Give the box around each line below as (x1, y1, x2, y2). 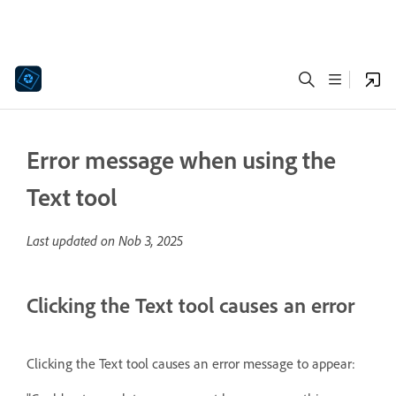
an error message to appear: (190, 354, 355, 372)
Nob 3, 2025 (118, 232, 183, 249)
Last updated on (27, 232, 118, 249)
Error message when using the (27, 144, 336, 175)
